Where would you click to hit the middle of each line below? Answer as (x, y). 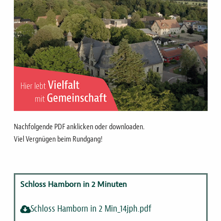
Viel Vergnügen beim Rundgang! (58, 139)
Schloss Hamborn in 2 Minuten (73, 184)
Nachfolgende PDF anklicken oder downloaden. (79, 127)
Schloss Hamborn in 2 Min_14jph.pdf (91, 209)
